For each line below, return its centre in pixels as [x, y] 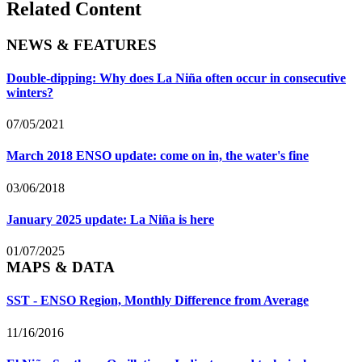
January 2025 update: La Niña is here [110, 219]
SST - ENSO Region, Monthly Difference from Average [158, 301]
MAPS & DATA [61, 267]
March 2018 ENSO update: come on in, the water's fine [158, 156]
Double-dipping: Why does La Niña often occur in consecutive [176, 78]
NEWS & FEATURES [82, 44]
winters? [30, 92]
